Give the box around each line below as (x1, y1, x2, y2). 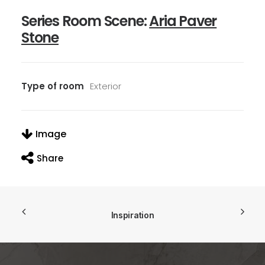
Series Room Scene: (21, 11, 150, 31)
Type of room (21, 80, 84, 93)
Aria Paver (149, 11, 217, 31)
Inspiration (111, 210, 154, 221)
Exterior (90, 80, 121, 93)
